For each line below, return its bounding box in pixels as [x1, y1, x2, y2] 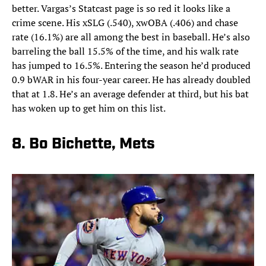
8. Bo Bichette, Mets [12, 137, 155, 153]
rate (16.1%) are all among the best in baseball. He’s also [12, 30, 250, 44]
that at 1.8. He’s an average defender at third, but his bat [12, 87, 249, 101]
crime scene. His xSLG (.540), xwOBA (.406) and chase [12, 16, 238, 30]
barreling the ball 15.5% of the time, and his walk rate [12, 45, 239, 58]
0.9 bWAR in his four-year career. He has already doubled [12, 73, 251, 87]
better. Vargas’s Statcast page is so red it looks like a [12, 2, 230, 15]
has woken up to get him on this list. [12, 102, 166, 115]
